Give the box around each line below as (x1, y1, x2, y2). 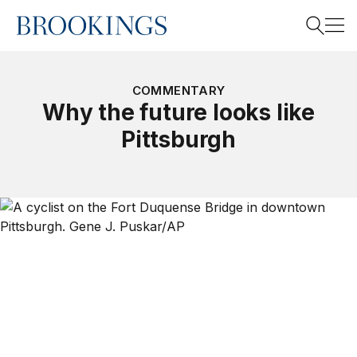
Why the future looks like (42, 99, 315, 126)
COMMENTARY (131, 83, 226, 98)
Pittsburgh (121, 126, 236, 153)
